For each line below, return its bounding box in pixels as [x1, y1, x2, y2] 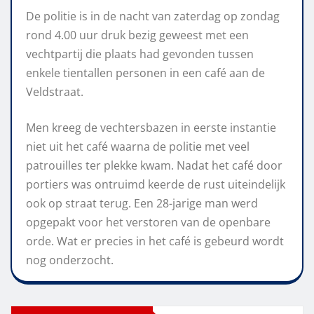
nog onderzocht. [26, 252, 114, 268]
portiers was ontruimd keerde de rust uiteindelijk [26, 177, 285, 193]
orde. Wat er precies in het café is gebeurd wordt [26, 233, 284, 250]
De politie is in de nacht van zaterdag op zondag [26, 8, 280, 25]
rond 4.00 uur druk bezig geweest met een [26, 27, 249, 43]
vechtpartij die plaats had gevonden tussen [26, 46, 254, 62]
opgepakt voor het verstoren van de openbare [26, 214, 271, 231]
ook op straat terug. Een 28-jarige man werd [26, 196, 258, 212]
